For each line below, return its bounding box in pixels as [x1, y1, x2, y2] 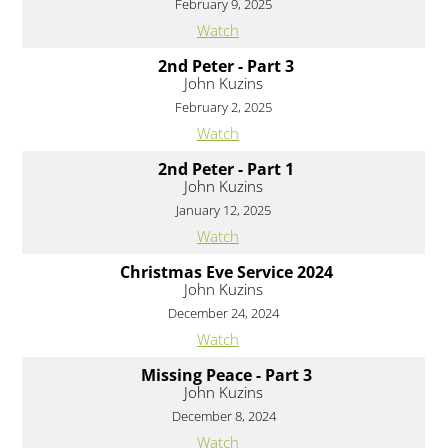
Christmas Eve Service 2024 [119, 261, 333, 284]
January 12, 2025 [176, 201, 272, 220]
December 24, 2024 [168, 304, 280, 323]
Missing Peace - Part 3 [140, 364, 312, 387]
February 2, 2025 [175, 98, 273, 117]
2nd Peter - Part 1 [158, 158, 295, 181]
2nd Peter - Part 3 [158, 55, 295, 78]
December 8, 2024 [171, 407, 276, 426]
